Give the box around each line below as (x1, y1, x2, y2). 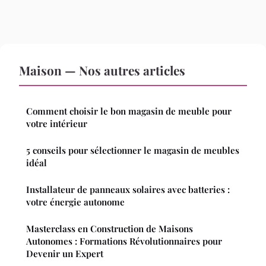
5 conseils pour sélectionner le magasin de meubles (26, 144, 239, 157)
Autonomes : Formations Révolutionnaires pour (26, 235, 222, 248)
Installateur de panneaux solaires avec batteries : (26, 183, 230, 196)
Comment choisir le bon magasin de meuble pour (26, 105, 232, 118)
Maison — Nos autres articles (19, 62, 185, 79)
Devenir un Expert (26, 248, 103, 260)
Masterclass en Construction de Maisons (26, 223, 193, 235)
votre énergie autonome (26, 196, 125, 208)
